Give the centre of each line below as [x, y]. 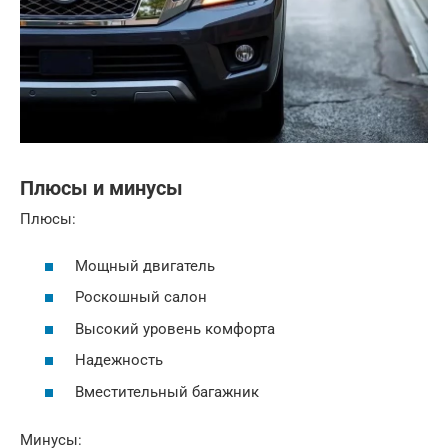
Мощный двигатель [145, 265]
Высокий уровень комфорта [175, 328]
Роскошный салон [141, 297]
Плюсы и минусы [101, 189]
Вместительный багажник [167, 391]
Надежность [119, 360]
